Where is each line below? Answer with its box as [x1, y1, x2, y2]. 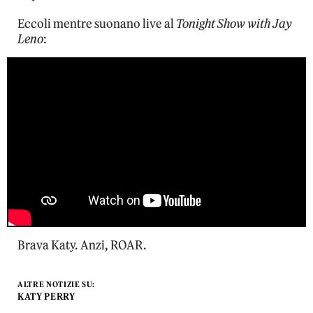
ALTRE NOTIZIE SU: [17, 279, 96, 289]
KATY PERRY [17, 290, 75, 303]
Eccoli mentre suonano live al [17, 16, 176, 32]
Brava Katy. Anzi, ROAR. [17, 237, 147, 253]
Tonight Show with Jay [176, 16, 292, 32]
